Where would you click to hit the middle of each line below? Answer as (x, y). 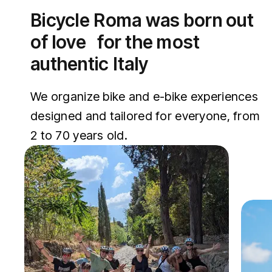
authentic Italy (90, 63)
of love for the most (115, 42)
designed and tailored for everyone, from (145, 116)
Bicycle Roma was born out (142, 20)
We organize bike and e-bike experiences (144, 96)
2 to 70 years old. (79, 135)
